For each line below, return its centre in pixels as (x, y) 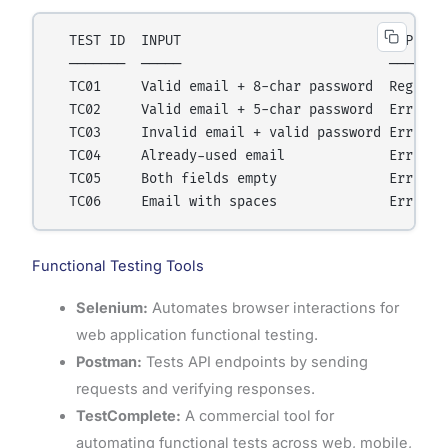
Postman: (108, 361)
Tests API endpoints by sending (254, 361)
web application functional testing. (196, 334)
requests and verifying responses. (195, 388)
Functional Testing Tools (117, 265)
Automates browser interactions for (273, 307)
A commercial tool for (257, 415)
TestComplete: (128, 415)
